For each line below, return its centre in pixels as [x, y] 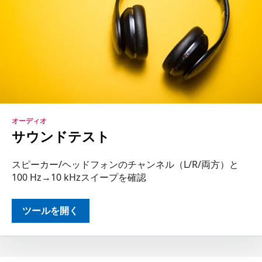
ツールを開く [51, 210]
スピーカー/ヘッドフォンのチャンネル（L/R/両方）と [125, 164]
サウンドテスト [61, 137]
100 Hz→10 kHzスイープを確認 [79, 177]
